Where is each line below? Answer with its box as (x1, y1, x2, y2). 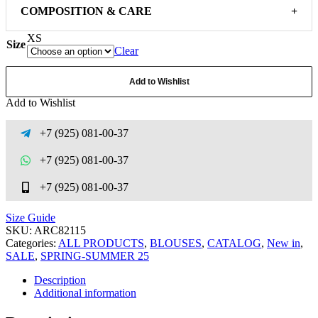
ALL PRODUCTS (58, 236, 144, 249)
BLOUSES (150, 236, 202, 249)
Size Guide (6, 211, 55, 224)
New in (267, 236, 300, 249)
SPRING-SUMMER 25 (40, 249, 149, 262)
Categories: (6, 236, 56, 249)
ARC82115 (34, 224, 86, 236)
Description (34, 273, 86, 286)
